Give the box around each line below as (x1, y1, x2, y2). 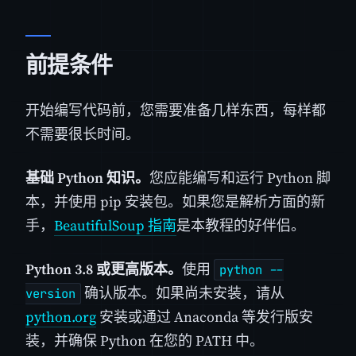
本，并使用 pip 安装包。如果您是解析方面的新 (25, 192, 325, 212)
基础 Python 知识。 (25, 168, 149, 188)
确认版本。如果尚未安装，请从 (81, 283, 284, 304)
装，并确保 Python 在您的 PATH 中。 (25, 331, 264, 351)
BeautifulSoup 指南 (54, 215, 176, 236)
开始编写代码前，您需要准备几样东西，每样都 (25, 99, 326, 120)
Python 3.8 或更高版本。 (25, 259, 182, 280)
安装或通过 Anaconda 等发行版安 (96, 307, 313, 327)
